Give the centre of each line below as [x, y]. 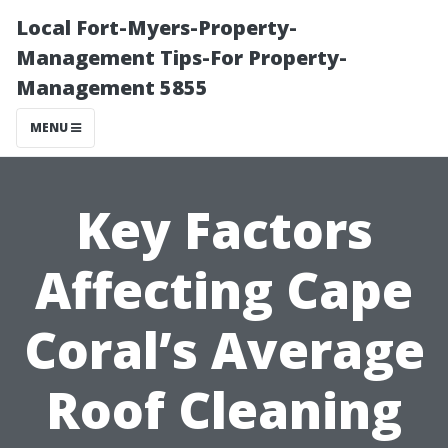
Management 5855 [112, 87]
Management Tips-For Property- [181, 57]
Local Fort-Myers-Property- [156, 27]
